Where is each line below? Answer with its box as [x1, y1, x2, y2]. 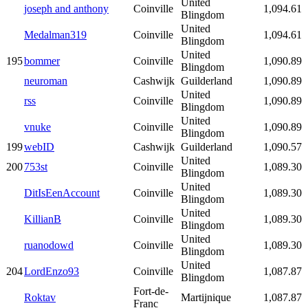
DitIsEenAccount [24, 187, 100, 199]
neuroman [24, 75, 67, 87]
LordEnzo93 [24, 265, 79, 278]
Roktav [24, 291, 56, 304]
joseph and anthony [24, 3, 109, 15]
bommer [24, 55, 60, 67]
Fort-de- [133, 285, 168, 298]
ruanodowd [24, 239, 74, 252]
